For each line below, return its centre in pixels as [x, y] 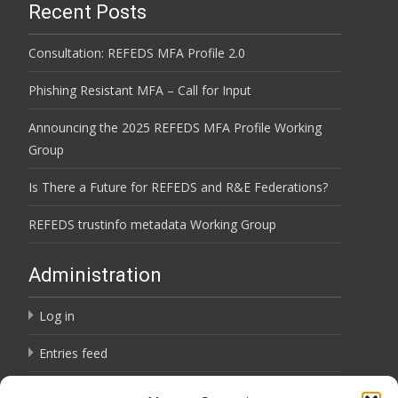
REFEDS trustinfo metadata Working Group [152, 224]
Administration [95, 275]
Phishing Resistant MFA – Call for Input [140, 90]
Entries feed [73, 353]
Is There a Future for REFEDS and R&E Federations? [178, 187]
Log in [57, 316]
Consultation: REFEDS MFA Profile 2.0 [137, 53]
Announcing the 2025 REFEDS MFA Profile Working [175, 127]
